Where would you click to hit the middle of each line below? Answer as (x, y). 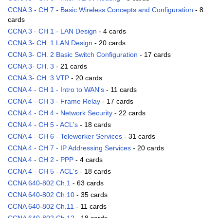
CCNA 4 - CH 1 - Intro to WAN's (56, 90)
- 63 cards (87, 183)
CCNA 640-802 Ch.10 (41, 195)
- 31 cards (139, 136)
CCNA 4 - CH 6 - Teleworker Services (65, 136)
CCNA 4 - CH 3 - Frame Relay (54, 101)
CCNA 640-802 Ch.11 (41, 207)
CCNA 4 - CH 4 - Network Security (60, 113)
